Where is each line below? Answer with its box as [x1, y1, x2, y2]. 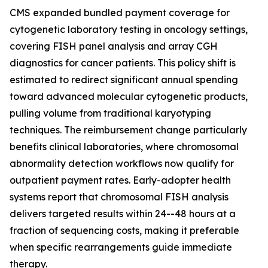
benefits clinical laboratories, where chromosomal [10, 141, 239, 153]
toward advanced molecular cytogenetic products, [10, 90, 248, 103]
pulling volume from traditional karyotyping [10, 107, 211, 120]
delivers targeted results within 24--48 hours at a [10, 208, 236, 220]
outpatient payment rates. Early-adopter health [10, 174, 231, 187]
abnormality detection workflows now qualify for [10, 157, 234, 170]
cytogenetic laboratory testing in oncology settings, [10, 23, 248, 36]
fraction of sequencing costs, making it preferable [10, 224, 239, 237]
